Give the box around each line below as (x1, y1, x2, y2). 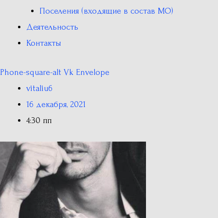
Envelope (76, 68, 109, 77)
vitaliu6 (26, 84, 53, 93)
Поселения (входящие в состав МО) (39, 6, 173, 16)
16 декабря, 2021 (26, 100, 86, 109)
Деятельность (26, 22, 78, 32)
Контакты (26, 38, 61, 48)
